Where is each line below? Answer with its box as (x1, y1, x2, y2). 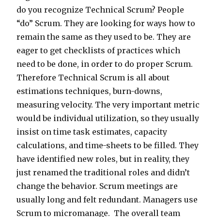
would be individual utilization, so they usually (16, 113, 200, 124)
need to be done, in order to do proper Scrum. (16, 59, 193, 69)
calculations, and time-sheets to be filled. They (16, 140, 199, 151)
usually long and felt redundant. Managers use (16, 195, 198, 205)
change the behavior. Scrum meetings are (16, 181, 178, 191)
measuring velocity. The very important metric (16, 100, 200, 110)
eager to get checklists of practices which (16, 46, 181, 56)
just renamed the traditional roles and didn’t (16, 168, 190, 178)
